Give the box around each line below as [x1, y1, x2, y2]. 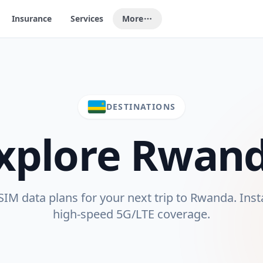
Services [70, 13, 104, 24]
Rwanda [190, 190, 234, 205]
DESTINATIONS [106, 101, 176, 112]
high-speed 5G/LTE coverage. [53, 206, 210, 222]
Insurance [12, 13, 52, 24]
